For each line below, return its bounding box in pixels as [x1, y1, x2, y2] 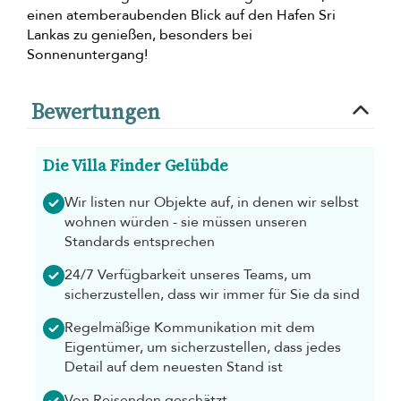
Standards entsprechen [64, 231, 215, 252]
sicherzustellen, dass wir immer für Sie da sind [64, 284, 360, 304]
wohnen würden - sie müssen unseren [64, 211, 307, 232]
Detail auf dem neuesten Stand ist [64, 356, 283, 377]
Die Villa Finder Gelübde [43, 153, 228, 176]
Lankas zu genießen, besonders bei [27, 24, 252, 45]
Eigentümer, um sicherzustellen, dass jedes [64, 337, 341, 357]
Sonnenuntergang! [27, 44, 148, 64]
